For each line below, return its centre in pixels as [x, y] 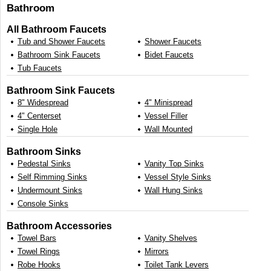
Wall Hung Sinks [174, 191]
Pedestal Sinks [44, 164]
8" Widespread [43, 103]
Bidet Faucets [169, 55]
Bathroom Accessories [59, 226]
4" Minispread [168, 103]
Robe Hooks [39, 265]
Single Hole [38, 129]
